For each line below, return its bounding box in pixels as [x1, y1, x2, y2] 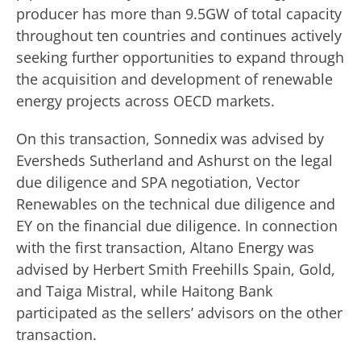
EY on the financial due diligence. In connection [16, 216, 338, 235]
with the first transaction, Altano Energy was [16, 238, 314, 257]
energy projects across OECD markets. [16, 91, 275, 110]
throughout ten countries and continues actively [16, 26, 342, 45]
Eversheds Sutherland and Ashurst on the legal [16, 151, 333, 170]
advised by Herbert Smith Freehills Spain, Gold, [16, 259, 335, 279]
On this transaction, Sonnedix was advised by [16, 129, 324, 148]
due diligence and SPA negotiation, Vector [16, 172, 300, 192]
